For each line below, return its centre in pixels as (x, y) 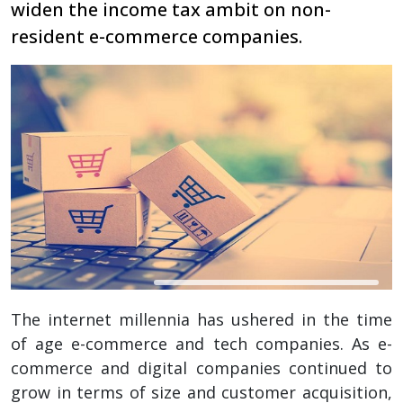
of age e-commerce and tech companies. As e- (201, 343)
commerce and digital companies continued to (201, 367)
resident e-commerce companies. (157, 36)
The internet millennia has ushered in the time (201, 319)
